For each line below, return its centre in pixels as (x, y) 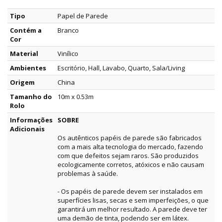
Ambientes (28, 68)
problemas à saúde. (88, 174)
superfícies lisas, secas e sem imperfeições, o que (133, 200)
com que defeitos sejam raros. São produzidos (128, 156)
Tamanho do (31, 97)
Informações (31, 120)
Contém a (26, 30)
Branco (68, 30)
